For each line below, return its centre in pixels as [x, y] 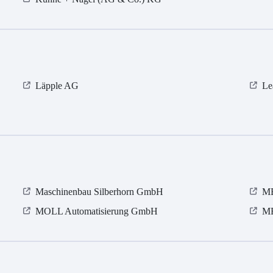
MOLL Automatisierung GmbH [97, 211]
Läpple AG [57, 86]
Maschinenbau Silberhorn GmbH [100, 192]
